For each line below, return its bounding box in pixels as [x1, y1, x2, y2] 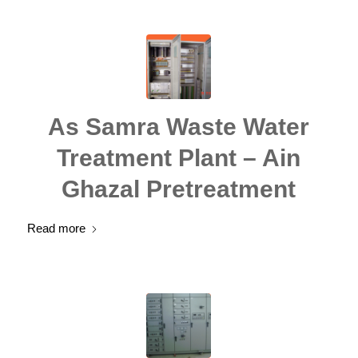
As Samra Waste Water [48, 113, 310, 140]
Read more [26, 221, 86, 235]
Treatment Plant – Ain [57, 145, 301, 171]
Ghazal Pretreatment [62, 176, 296, 202]
